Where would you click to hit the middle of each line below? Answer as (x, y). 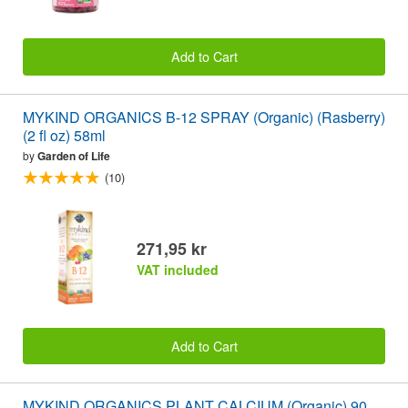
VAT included (178, 269)
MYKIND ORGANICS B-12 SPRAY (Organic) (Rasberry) (204, 117)
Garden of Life (74, 155)
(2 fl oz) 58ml (64, 135)
